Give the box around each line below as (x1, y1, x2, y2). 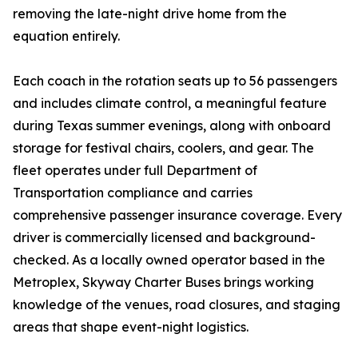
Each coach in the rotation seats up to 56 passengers (13, 73, 337, 89)
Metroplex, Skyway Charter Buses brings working (13, 274, 314, 291)
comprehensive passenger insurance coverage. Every (13, 207, 342, 224)
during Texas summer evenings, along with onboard (13, 117, 331, 134)
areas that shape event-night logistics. (13, 319, 249, 336)
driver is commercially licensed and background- (13, 229, 316, 246)
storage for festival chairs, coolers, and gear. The (13, 140, 314, 157)
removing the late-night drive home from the (13, 6, 287, 22)
